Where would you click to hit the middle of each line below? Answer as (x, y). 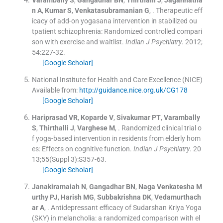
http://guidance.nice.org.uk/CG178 (133, 90)
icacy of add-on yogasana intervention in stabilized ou (114, 21)
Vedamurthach (177, 197)
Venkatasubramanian (109, 11)
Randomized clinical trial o (161, 128)
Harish (71, 197)
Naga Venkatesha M (170, 187)
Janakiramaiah (56, 187)
